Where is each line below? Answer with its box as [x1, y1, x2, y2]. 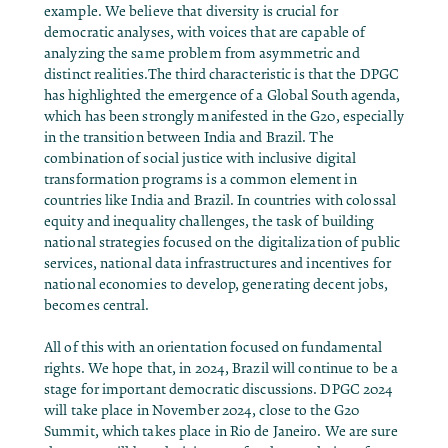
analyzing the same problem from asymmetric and [44, 44, 360, 62]
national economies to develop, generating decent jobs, [44, 275, 389, 293]
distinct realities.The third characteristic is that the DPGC [44, 65, 400, 83]
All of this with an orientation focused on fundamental [44, 338, 383, 356]
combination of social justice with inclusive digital [44, 149, 357, 167]
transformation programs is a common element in [44, 170, 357, 188]
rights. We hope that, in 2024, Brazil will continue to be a [44, 359, 398, 377]
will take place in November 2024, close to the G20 [44, 401, 360, 419]
